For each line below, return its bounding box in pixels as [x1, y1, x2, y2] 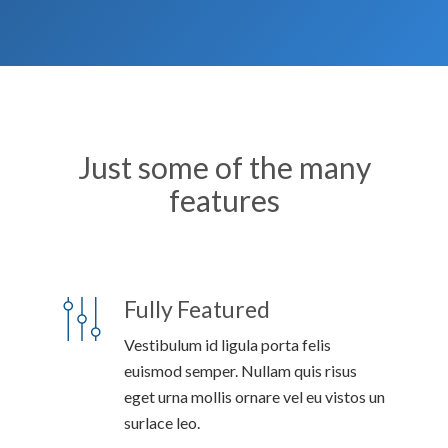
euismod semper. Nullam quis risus [124, 361, 357, 380]
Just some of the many [77, 149, 371, 185]
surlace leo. [124, 413, 200, 432]
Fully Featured [124, 295, 270, 323]
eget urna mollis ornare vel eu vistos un [124, 387, 385, 406]
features [168, 182, 280, 218]
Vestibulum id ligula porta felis [124, 335, 331, 354]
